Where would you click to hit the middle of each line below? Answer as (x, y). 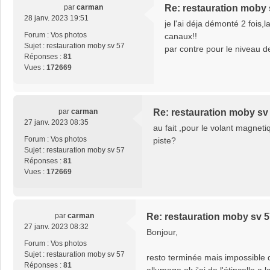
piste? (165, 141)
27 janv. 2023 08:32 (56, 227)
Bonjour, (162, 232)
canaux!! (181, 36)
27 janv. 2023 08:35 (56, 123)
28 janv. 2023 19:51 (56, 18)
